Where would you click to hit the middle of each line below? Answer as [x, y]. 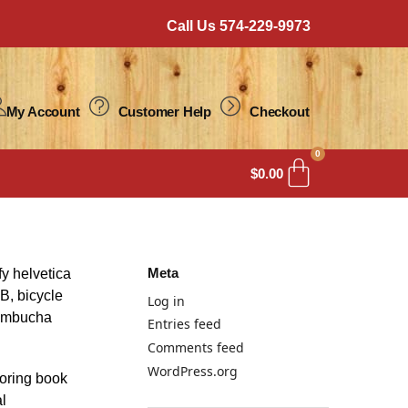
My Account [43, 111]
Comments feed [196, 347]
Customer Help [165, 111]
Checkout [280, 111]
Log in [167, 301]
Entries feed [185, 324]
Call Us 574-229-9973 [239, 26]
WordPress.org [193, 371]
